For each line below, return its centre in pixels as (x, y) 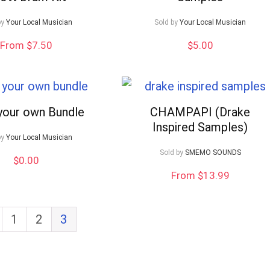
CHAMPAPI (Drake (200, 112)
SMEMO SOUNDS (213, 153)
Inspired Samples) (200, 127)
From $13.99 (200, 176)
